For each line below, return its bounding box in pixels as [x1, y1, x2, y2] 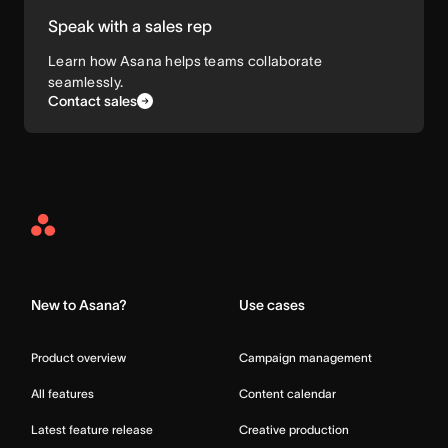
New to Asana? [31, 297, 127, 313]
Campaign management [239, 351, 372, 364]
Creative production [239, 423, 349, 436]
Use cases [239, 297, 305, 313]
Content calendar [239, 387, 336, 400]
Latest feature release [31, 423, 153, 436]
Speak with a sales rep [48, 17, 212, 35]
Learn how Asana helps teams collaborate [48, 53, 322, 69]
